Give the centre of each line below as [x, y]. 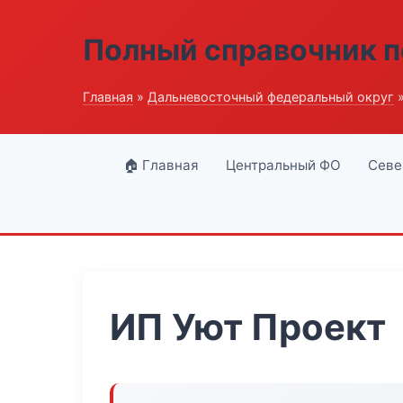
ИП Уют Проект [248, 327]
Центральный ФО [283, 165]
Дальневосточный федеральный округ [271, 97]
